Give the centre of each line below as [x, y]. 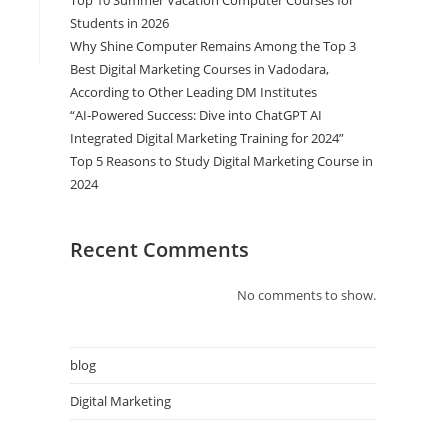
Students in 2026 [119, 23]
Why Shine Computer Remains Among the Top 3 [213, 46]
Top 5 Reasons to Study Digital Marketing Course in [221, 161]
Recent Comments [159, 249]
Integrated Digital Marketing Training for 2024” [207, 138]
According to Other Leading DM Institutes [193, 92]
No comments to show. [306, 295]
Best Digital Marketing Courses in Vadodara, [199, 69]
